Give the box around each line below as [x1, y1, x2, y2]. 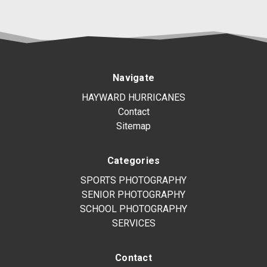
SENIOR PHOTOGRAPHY [82, 188, 185, 200]
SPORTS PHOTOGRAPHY [80, 174, 187, 186]
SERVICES [111, 217, 156, 229]
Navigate [113, 72, 154, 83]
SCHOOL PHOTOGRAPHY [80, 203, 187, 215]
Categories [107, 154, 160, 166]
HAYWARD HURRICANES [82, 91, 185, 103]
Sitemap [116, 120, 151, 132]
